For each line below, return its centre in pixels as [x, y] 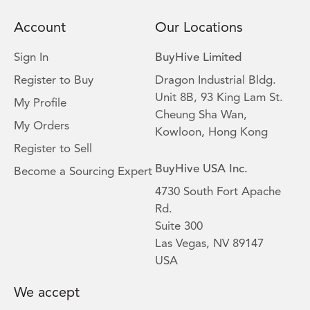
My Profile [40, 104]
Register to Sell [53, 149]
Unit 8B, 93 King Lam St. [219, 98]
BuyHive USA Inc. [201, 170]
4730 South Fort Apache [218, 192]
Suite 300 [179, 227]
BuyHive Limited [198, 58]
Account [40, 29]
